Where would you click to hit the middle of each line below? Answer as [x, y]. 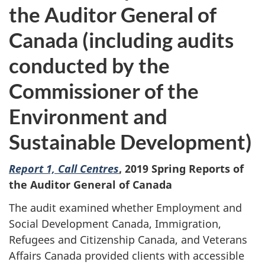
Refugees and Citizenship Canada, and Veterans [128, 239]
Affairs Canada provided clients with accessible [127, 255]
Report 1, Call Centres [64, 169]
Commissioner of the [104, 90]
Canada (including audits [121, 39]
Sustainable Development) [130, 141]
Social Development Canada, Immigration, [115, 223]
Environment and [88, 116]
